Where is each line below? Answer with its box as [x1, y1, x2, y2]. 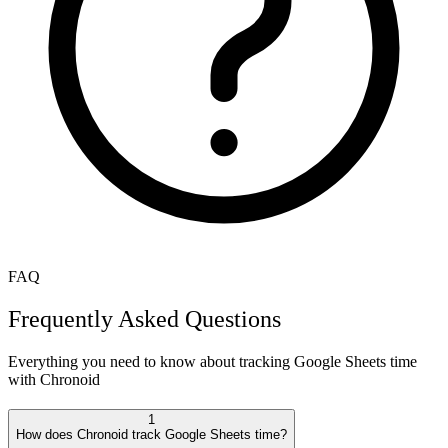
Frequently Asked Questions [8, 305, 281, 332]
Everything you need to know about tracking [8, 352, 294, 370]
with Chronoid [8, 370, 100, 388]
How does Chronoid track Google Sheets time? [16, 427, 287, 443]
